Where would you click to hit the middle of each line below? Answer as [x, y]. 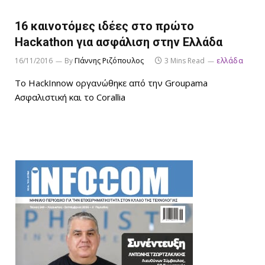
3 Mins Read [185, 60]
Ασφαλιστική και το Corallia [70, 97]
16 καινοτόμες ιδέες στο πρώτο [104, 26]
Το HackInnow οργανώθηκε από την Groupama [111, 83]
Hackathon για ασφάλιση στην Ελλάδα [119, 42]
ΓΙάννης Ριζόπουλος [109, 60]
